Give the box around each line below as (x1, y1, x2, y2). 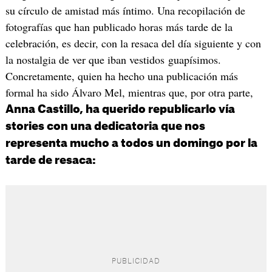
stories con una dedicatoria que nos (5, 121, 205, 132)
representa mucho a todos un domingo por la (5, 138, 257, 149)
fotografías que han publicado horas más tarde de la (5, 19, 233, 35)
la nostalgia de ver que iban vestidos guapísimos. (5, 52, 221, 67)
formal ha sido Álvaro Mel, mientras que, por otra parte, (5, 85, 253, 100)
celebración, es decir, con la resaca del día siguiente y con (5, 36, 261, 51)
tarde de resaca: (5, 155, 96, 166)
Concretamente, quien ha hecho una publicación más (5, 69, 238, 84)
